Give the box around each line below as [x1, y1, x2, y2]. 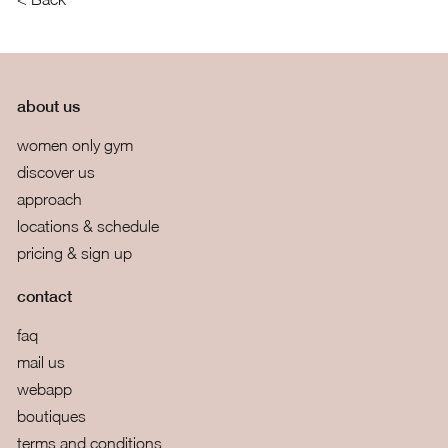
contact [16, 286, 72, 306]
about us [16, 96, 80, 116]
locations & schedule [16, 216, 159, 235]
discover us [16, 162, 95, 181]
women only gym [16, 135, 133, 154]
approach [16, 189, 82, 208]
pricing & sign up [16, 243, 132, 262]
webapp [16, 379, 72, 398]
